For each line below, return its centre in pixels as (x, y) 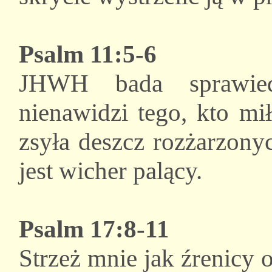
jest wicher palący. (110, 171)
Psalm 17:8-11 (94, 229)
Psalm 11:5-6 (88, 54)
